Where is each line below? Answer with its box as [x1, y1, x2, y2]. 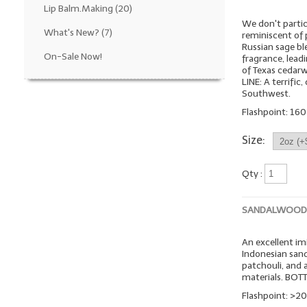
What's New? [43, 26, 99, 38]
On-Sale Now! [43, 50, 102, 62]
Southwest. [242, 88, 291, 99]
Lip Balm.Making [43, 2, 113, 14]
